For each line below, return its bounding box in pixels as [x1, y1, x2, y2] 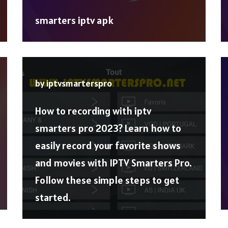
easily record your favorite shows [35, 139, 181, 153]
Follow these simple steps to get [35, 174, 179, 187]
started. [35, 191, 71, 205]
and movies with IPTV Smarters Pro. [35, 156, 192, 170]
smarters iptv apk [35, 14, 113, 27]
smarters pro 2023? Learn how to [35, 122, 181, 135]
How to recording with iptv [35, 104, 151, 118]
